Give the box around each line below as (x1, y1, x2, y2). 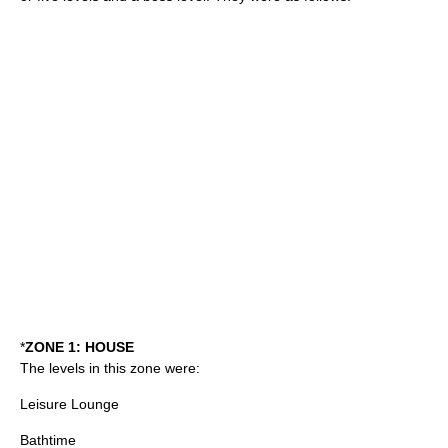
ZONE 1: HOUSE (25, 339, 134, 355)
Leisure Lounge (20, 396, 119, 412)
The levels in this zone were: (20, 360, 200, 376)
